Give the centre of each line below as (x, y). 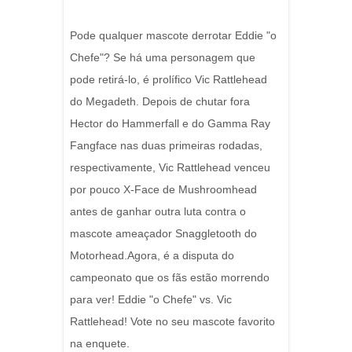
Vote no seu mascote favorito (203, 321)
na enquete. (100, 343)
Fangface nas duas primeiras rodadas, (166, 145)
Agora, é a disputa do (181, 255)
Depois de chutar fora (196, 101)
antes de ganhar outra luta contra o (158, 211)
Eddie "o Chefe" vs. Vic (175, 299)
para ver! (94, 299)
